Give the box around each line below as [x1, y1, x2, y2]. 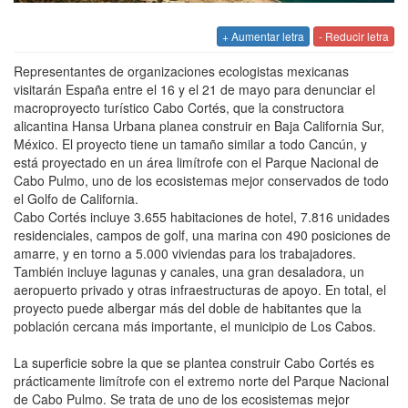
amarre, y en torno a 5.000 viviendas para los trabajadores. [14, 243, 356, 262]
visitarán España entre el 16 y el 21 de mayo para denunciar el [14, 79, 375, 98]
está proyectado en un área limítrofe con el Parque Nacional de [14, 152, 379, 171]
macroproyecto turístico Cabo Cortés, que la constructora [14, 97, 344, 117]
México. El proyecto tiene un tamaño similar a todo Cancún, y [14, 134, 367, 153]
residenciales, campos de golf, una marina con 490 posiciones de [14, 225, 391, 244]
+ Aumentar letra [222, 27, 304, 44]
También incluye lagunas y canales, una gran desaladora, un [14, 261, 364, 280]
